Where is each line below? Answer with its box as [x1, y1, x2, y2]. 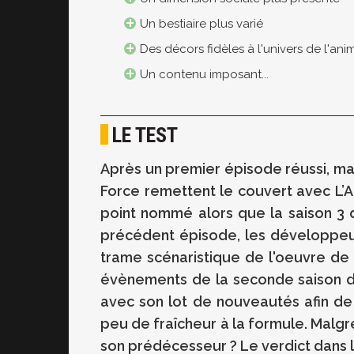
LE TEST [112, 123, 178, 148]
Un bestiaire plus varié [140, 17, 263, 32]
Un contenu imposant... [140, 67, 269, 82]
